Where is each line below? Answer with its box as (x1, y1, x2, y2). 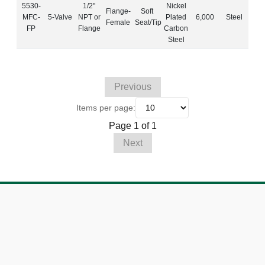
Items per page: (76, 103, 135, 112)
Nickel (166, 2, 186, 10)
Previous (114, 82, 151, 92)
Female (106, 18, 130, 27)
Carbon (164, 24, 188, 33)
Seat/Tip (135, 18, 161, 27)
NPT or (77, 13, 101, 21)
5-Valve (48, 13, 72, 21)
